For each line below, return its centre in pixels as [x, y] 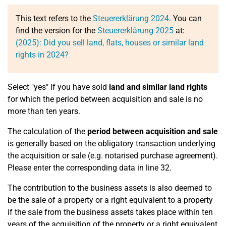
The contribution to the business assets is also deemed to [110, 188]
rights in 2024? [42, 55]
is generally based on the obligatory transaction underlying [111, 144]
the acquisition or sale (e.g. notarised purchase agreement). [113, 156]
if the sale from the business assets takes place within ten [110, 212]
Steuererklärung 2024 [131, 18]
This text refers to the [54, 18]
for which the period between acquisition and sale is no [105, 99]
